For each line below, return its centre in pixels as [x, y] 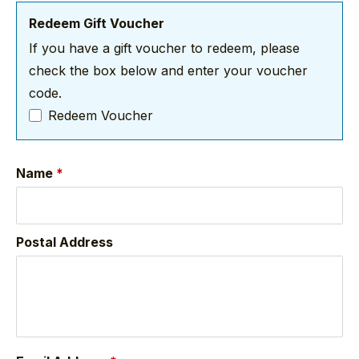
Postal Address [65, 242]
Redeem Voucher [101, 115]
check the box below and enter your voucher [168, 70]
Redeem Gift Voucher [97, 23]
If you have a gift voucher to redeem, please [164, 48]
